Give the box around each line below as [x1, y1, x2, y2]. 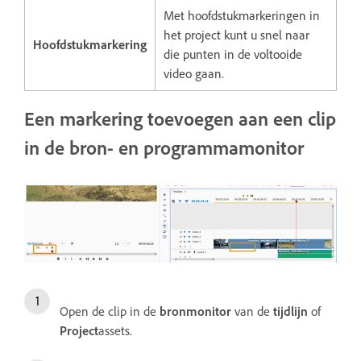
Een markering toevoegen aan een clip [24, 106, 336, 131]
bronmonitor [160, 302, 231, 319]
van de [231, 302, 273, 319]
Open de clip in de [60, 302, 160, 319]
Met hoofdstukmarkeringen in [164, 6, 320, 23]
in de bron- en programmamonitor [24, 135, 304, 160]
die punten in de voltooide [164, 45, 302, 62]
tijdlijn [273, 302, 308, 319]
